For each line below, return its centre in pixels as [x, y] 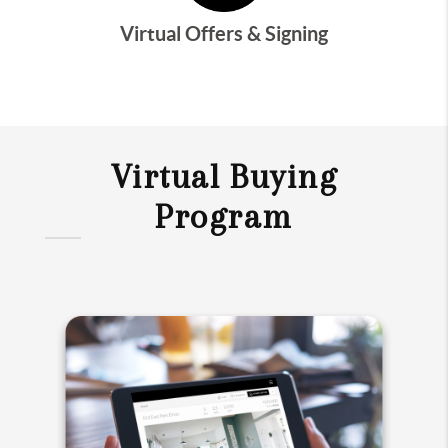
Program [224, 217]
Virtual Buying [224, 177]
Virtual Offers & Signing [224, 34]
